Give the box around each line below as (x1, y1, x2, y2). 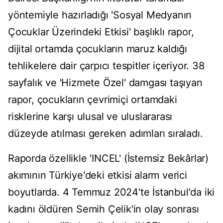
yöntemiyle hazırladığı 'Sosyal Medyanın (8, 9, 192, 21)
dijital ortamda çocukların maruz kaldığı (8, 43, 187, 55)
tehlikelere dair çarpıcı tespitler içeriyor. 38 (8, 60, 205, 72)
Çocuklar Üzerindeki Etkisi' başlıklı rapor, (8, 26, 194, 38)
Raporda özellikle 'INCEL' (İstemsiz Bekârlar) (8, 152, 209, 165)
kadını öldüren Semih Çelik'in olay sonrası (8, 203, 199, 216)
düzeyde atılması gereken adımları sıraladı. (8, 127, 203, 140)
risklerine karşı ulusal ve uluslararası (8, 111, 173, 123)
